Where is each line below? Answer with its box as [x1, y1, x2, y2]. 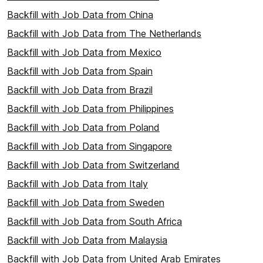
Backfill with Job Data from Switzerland [7, 159, 180, 171]
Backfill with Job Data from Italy [7, 178, 148, 190]
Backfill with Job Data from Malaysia [7, 234, 167, 246]
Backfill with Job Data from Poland [7, 122, 160, 133]
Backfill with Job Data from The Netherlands [7, 28, 201, 39]
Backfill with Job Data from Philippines [7, 103, 174, 114]
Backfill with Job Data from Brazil [7, 84, 153, 96]
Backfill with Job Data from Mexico [7, 46, 161, 58]
